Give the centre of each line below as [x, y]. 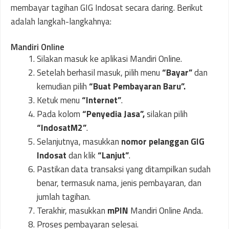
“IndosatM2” [62, 128]
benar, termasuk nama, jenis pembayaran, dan [119, 183]
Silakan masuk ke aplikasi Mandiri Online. [109, 59]
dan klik [81, 155]
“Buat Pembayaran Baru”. [137, 86]
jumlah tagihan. [64, 197]
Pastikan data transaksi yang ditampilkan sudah [124, 169]
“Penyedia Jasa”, [113, 114]
